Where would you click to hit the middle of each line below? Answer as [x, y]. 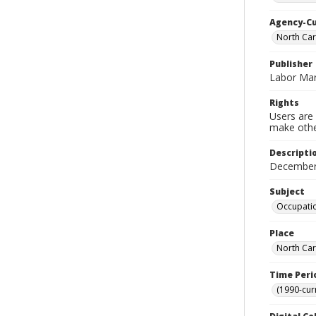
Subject [287, 192]
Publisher [291, 64]
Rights [284, 103]
